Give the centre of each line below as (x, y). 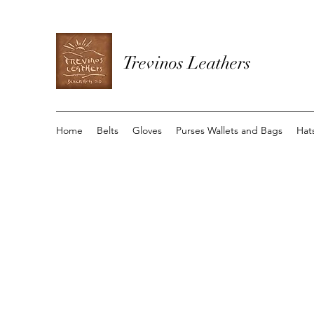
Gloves (147, 130)
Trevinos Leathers (187, 63)
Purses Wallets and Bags (229, 130)
